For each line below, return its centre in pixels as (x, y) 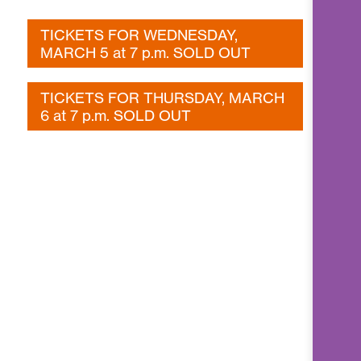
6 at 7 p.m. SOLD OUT (116, 115)
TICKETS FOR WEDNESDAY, (139, 34)
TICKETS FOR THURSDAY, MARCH (163, 97)
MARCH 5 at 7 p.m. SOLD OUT (146, 52)
